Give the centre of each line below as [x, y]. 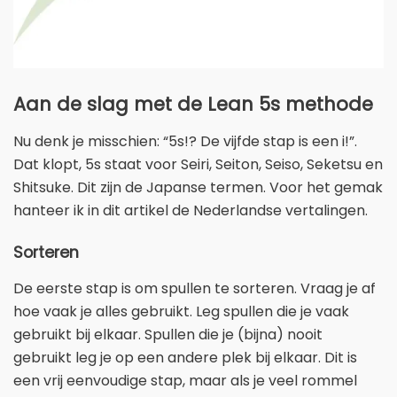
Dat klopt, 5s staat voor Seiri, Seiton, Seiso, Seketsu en [198, 165]
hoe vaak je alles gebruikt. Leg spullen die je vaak [181, 312]
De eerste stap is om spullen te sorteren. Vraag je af [195, 289]
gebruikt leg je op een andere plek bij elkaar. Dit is [185, 358]
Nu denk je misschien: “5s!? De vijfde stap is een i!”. [185, 142]
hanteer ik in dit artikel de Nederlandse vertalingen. [191, 211]
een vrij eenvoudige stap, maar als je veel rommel [185, 381]
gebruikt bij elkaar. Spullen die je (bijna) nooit [168, 335]
